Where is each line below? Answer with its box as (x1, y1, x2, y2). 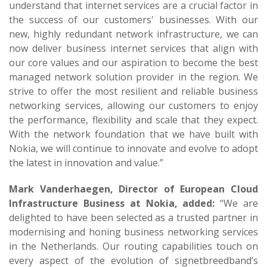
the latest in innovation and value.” (9, 156, 163, 169)
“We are (215, 197, 259, 210)
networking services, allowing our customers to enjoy (9, 99, 258, 112)
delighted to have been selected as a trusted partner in (9, 211, 258, 224)
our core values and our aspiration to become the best (9, 56, 258, 69)
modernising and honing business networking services (9, 225, 258, 238)
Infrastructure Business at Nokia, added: (9, 197, 215, 210)
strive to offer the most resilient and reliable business (9, 85, 258, 98)
